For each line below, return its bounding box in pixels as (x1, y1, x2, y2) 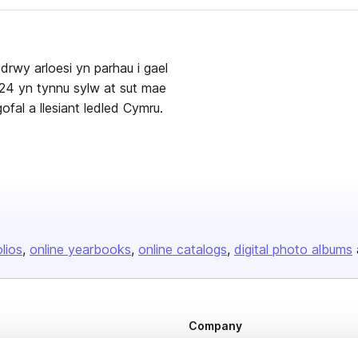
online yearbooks (30, 241, 131, 257)
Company (189, 319, 242, 332)
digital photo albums (234, 241, 352, 257)
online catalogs (138, 241, 227, 257)
